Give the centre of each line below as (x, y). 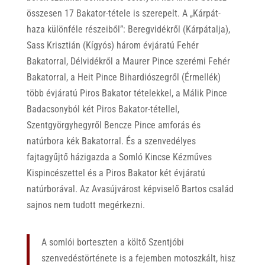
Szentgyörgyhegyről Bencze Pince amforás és (113, 125)
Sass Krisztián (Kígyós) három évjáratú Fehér (112, 45)
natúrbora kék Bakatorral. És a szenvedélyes (111, 141)
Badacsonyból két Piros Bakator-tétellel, (103, 109)
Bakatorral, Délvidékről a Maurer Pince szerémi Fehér (128, 61)
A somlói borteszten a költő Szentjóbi (112, 242)
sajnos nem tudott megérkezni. (85, 205)
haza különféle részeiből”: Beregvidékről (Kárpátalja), (128, 29)
